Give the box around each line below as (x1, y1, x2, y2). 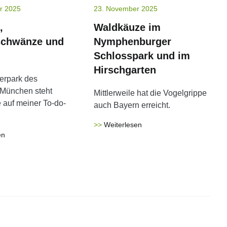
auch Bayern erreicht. (94, 101, 171, 109)
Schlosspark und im (94, 50, 191, 61)
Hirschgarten (94, 64, 157, 75)
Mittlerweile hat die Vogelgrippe (94, 89, 207, 97)
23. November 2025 (94, 5, 158, 13)
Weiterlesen (104, 121, 142, 129)
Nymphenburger (94, 36, 172, 47)
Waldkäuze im (94, 22, 161, 33)
